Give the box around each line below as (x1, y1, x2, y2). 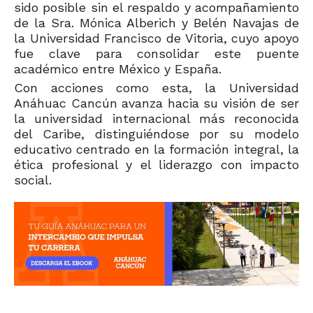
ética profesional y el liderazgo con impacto (14, 157, 299, 173)
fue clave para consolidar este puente (14, 46, 299, 61)
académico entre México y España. (14, 61, 221, 77)
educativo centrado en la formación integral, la (14, 142, 299, 157)
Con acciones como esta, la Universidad (14, 80, 299, 96)
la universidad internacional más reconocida (14, 111, 299, 126)
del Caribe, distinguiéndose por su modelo (14, 126, 299, 142)
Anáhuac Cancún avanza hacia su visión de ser (14, 96, 299, 111)
